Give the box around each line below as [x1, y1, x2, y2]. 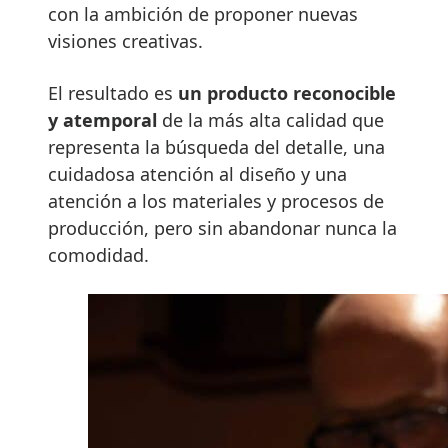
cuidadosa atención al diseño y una [48, 162, 347, 187]
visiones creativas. [48, 29, 203, 54]
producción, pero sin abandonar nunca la [48, 216, 397, 241]
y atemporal [48, 108, 157, 133]
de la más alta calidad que [157, 108, 384, 133]
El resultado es [48, 81, 178, 106]
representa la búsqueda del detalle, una [48, 135, 385, 160]
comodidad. [48, 243, 149, 268]
